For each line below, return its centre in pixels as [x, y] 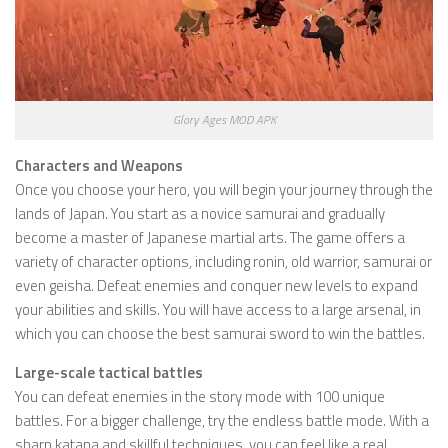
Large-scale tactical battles [109, 373]
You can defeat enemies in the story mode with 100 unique [200, 397]
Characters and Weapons [99, 166]
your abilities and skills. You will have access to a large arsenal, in [218, 310]
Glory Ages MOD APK [224, 120]
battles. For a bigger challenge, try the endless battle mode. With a [222, 421]
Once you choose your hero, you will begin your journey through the [224, 190]
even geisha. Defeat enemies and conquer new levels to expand [216, 286]
